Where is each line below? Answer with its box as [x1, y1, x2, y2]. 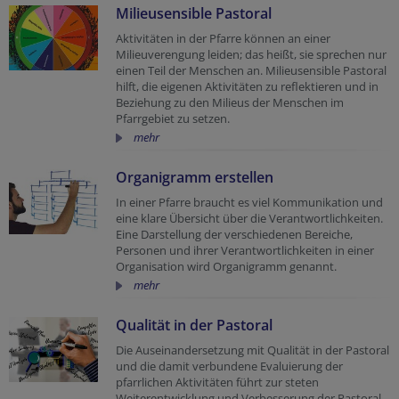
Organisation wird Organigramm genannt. [116, 257, 337, 274]
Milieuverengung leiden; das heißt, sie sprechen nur [116, 45, 387, 62]
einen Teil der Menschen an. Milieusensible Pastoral [116, 61, 387, 78]
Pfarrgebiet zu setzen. [116, 110, 230, 126]
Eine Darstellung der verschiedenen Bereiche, [116, 225, 353, 242]
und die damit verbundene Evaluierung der [116, 357, 343, 374]
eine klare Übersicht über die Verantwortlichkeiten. [116, 209, 383, 226]
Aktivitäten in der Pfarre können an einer [116, 29, 330, 46]
